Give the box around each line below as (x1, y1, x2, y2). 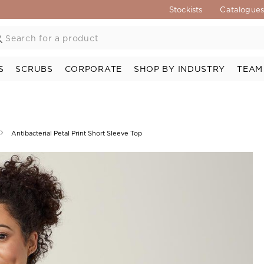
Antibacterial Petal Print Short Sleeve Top (11, 129, 142, 137)
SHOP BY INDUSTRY (133, 64, 226, 74)
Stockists (169, 5, 203, 14)
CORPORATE (64, 64, 122, 74)
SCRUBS (15, 64, 53, 74)
